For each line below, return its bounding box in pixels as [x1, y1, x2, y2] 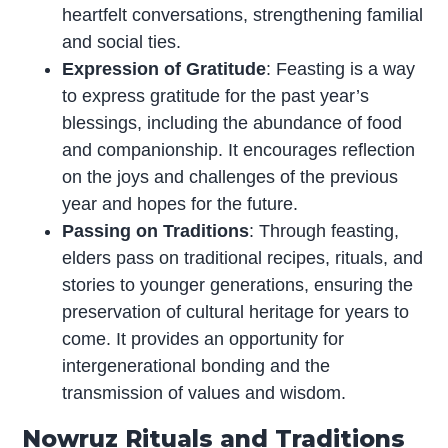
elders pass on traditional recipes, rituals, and [62, 247, 424, 268]
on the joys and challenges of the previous [62, 166, 399, 187]
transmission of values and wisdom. [62, 382, 347, 403]
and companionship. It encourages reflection [62, 139, 416, 160]
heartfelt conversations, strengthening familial [62, 4, 424, 25]
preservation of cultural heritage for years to [62, 301, 410, 322]
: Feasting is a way [266, 58, 416, 79]
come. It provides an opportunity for [62, 328, 345, 349]
